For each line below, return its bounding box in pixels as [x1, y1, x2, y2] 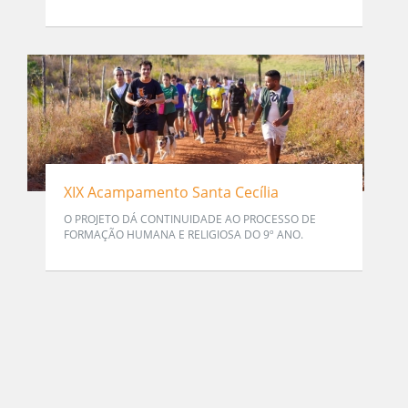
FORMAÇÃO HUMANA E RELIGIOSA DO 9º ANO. [64, 227, 303, 242]
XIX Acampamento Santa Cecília [64, 182, 279, 202]
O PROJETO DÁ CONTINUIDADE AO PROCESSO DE [64, 211, 316, 227]
